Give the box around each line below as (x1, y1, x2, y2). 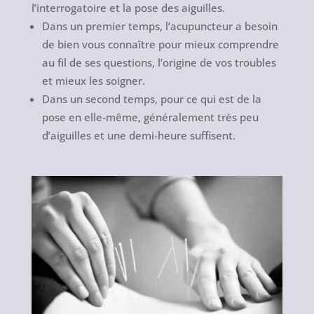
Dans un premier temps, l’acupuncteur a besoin (41, 19, 278, 34)
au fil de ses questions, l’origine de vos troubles (41, 55, 276, 70)
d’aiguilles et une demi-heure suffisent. (41, 128, 235, 143)
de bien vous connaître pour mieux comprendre (41, 37, 279, 52)
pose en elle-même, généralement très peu (41, 110, 259, 125)
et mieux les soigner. (41, 74, 145, 88)
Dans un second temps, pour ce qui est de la (41, 92, 261, 107)
